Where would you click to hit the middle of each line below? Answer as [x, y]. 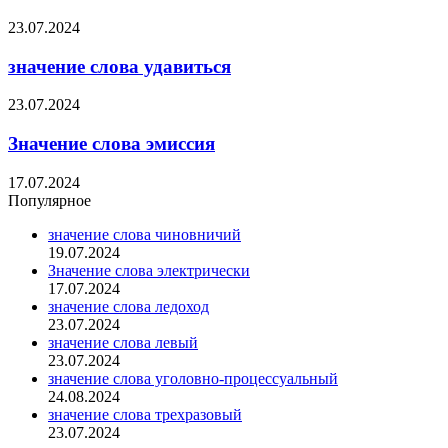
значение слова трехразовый [145, 414]
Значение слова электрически [149, 270]
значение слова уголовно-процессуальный [193, 378]
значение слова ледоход [128, 306]
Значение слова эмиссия [111, 143]
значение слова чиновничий [144, 234]
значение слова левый [123, 342]
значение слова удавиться [119, 66]
